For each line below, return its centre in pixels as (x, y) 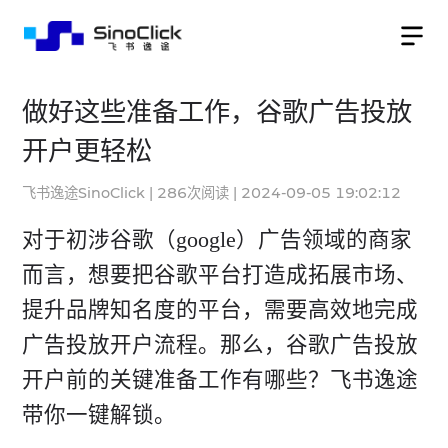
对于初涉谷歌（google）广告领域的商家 (216, 240)
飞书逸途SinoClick (83, 193)
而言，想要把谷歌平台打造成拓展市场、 (219, 275)
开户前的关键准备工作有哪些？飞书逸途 (219, 380)
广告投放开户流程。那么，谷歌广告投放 (219, 345)
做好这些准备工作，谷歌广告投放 (216, 113)
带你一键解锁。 (98, 415)
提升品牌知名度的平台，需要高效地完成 (219, 310)
